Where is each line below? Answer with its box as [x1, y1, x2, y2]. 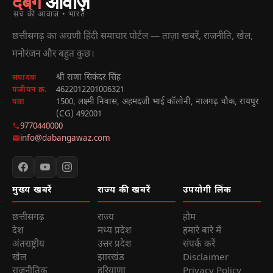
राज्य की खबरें [97, 185, 151, 197]
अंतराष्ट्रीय [12, 238, 44, 251]
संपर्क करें [183, 238, 215, 251]
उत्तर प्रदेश [97, 238, 131, 251]
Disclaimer [183, 252, 229, 264]
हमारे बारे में [183, 225, 221, 238]
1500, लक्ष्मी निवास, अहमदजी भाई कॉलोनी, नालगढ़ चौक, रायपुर [56, 97, 259, 108]
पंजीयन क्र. [12, 85, 47, 96]
